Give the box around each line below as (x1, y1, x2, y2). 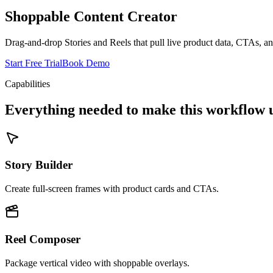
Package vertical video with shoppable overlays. (5, 257, 190, 268)
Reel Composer (5, 232, 80, 246)
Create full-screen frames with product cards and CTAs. (5, 183, 219, 194)
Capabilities (5, 78, 50, 89)
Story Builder (5, 158, 73, 172)
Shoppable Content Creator (5, 8, 177, 24)
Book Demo (62, 57, 110, 68)
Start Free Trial (5, 57, 62, 68)
